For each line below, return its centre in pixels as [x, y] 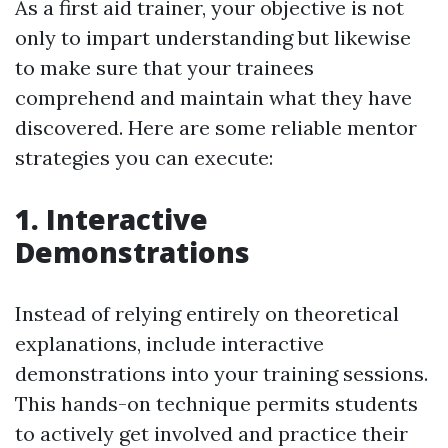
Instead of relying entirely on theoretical [207, 313]
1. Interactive [111, 219]
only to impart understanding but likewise [213, 37]
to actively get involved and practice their [211, 433]
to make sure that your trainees [164, 67]
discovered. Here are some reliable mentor [216, 127]
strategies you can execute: [144, 157]
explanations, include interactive [169, 343]
